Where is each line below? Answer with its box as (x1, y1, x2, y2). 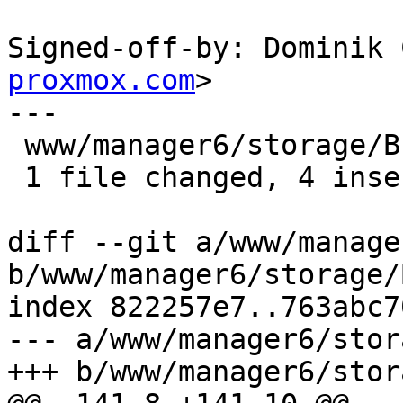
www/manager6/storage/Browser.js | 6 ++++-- (7, 129, 24, 162)
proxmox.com (7, 64, 195, 97)
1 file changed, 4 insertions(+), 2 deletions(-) (7, 161, 24, 194)
